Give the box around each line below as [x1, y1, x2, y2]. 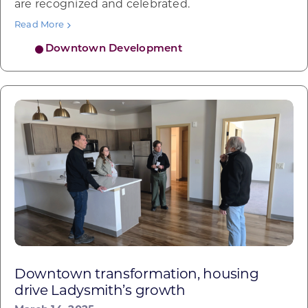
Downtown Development [45, 44, 182, 54]
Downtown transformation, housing [14, 268, 259, 283]
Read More [14, 21, 65, 30]
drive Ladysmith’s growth [14, 285, 186, 299]
